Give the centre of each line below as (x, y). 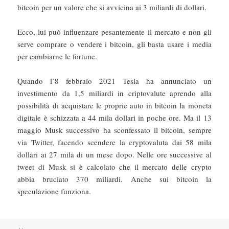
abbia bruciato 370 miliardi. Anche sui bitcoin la (114, 179)
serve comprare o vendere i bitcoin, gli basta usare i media (114, 44)
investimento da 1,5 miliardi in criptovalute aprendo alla (114, 93)
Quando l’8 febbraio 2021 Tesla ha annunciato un (114, 81)
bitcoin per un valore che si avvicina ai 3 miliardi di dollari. (112, 7)
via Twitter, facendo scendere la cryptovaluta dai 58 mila (114, 142)
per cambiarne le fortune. (58, 56)
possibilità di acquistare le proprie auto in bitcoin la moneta (114, 105)
